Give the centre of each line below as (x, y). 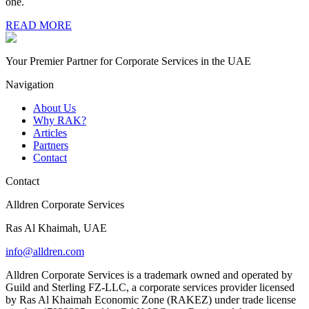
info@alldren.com (45, 252)
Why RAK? (60, 121)
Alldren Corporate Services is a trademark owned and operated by (149, 275)
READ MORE (39, 26)
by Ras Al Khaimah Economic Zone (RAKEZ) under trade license (151, 300)
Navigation (30, 85)
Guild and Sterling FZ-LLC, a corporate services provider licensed (150, 288)
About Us (54, 108)
